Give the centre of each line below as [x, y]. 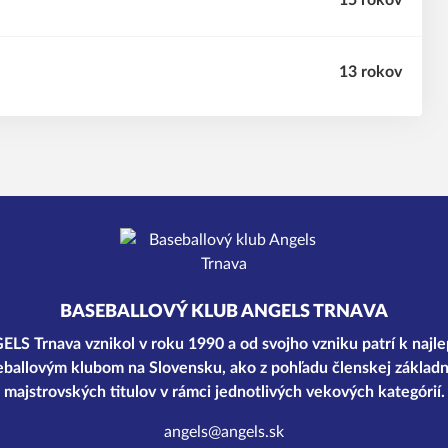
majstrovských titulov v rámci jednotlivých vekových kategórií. [224, 392]
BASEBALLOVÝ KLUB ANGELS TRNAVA [224, 312]
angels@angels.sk [224, 432]
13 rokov [370, 72]
